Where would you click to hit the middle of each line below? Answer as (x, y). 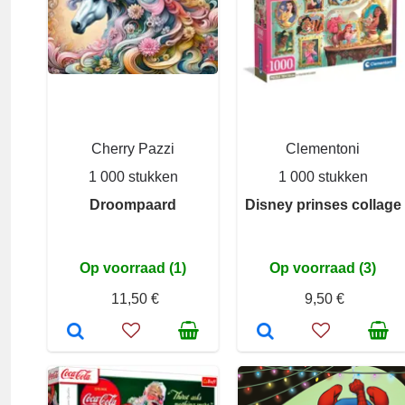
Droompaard (133, 205)
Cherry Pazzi (133, 149)
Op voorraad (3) (323, 268)
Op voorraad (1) (133, 268)
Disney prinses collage (323, 205)
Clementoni (323, 149)
